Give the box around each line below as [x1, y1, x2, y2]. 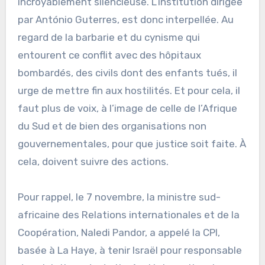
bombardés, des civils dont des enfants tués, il [17, 66, 237, 79]
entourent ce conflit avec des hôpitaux [17, 49, 201, 61]
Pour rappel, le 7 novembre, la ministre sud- [17, 190, 221, 203]
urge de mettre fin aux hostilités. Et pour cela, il [17, 84, 240, 96]
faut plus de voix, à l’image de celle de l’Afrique [17, 102, 237, 114]
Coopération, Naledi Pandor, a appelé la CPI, [17, 226, 220, 238]
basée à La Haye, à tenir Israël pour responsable [17, 244, 242, 256]
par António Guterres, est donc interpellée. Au [17, 13, 234, 25]
